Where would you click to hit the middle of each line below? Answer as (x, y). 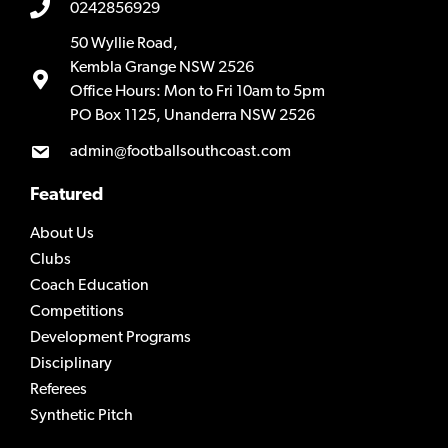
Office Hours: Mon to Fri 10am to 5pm (197, 92)
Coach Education (89, 286)
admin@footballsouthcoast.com (180, 151)
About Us (62, 234)
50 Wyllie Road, (124, 44)
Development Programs (110, 338)
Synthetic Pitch (81, 416)
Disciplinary (71, 364)
